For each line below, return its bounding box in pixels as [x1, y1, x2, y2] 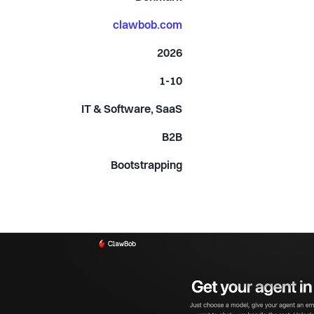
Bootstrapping [111, 160, 183, 172]
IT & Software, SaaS [81, 104, 183, 116]
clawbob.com [113, 20, 183, 32]
